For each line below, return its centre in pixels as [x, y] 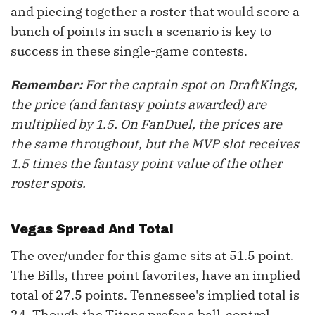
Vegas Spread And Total [92, 230]
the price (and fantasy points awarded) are [139, 105]
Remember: [46, 85]
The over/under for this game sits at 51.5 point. [152, 256]
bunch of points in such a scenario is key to [141, 32]
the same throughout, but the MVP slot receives [155, 144]
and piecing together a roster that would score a [155, 12]
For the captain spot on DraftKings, [190, 85]
